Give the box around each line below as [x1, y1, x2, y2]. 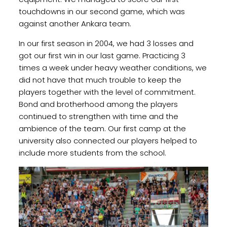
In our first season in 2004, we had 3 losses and [18, 37, 194, 49]
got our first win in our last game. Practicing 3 [18, 50, 185, 61]
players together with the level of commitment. [18, 86, 196, 97]
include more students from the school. [18, 147, 166, 158]
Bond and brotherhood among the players [18, 98, 178, 109]
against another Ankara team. [18, 18, 133, 29]
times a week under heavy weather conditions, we [18, 62, 207, 73]
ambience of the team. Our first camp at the [18, 123, 186, 134]
